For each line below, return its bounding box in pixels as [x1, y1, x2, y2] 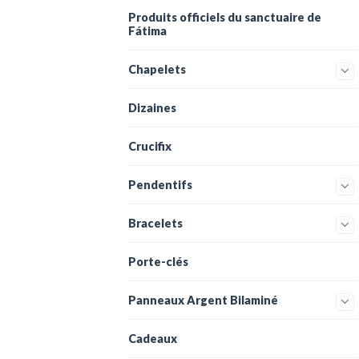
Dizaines [128, 101, 176, 115]
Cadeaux [128, 332, 177, 345]
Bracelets [128, 216, 183, 230]
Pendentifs [128, 178, 192, 192]
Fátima [128, 24, 167, 38]
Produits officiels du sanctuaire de [128, 10, 321, 24]
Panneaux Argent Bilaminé [128, 293, 278, 307]
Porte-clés [128, 255, 188, 268]
